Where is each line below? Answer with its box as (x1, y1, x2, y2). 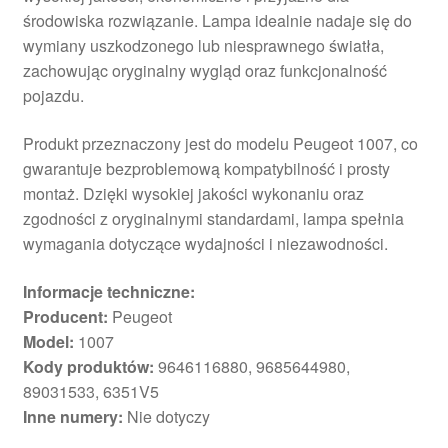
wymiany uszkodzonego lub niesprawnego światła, (22, 34, 384, 58)
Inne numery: (22, 404, 123, 428)
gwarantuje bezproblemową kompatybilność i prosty (22, 156, 390, 180)
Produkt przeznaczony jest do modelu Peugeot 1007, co (22, 131, 418, 155)
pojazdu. (22, 84, 84, 108)
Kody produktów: (22, 354, 154, 378)
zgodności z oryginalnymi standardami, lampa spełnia (22, 206, 404, 230)
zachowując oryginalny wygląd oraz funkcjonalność (22, 59, 387, 83)
